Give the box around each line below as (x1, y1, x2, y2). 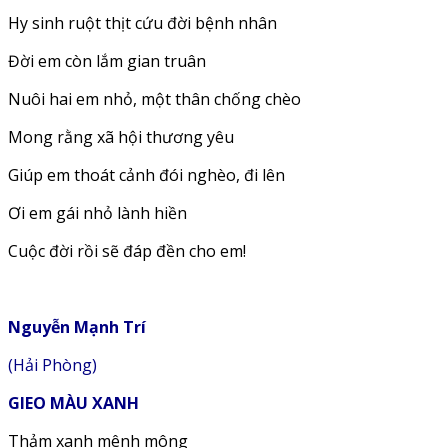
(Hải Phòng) (8, 354, 97, 377)
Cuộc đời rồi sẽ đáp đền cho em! (8, 240, 246, 263)
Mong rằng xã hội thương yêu (8, 126, 234, 149)
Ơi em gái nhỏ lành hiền (8, 202, 187, 225)
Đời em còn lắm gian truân (8, 50, 206, 73)
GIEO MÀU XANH (8, 392, 139, 415)
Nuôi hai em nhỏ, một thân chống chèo (8, 88, 301, 111)
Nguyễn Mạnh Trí (8, 316, 146, 339)
